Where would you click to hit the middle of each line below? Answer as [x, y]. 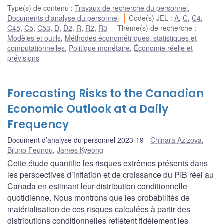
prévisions [23, 58]
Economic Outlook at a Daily [88, 109]
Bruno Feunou [30, 150]
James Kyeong [80, 150]
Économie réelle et [163, 48]
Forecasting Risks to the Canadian [106, 94]
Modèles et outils [34, 38]
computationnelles [36, 48]
